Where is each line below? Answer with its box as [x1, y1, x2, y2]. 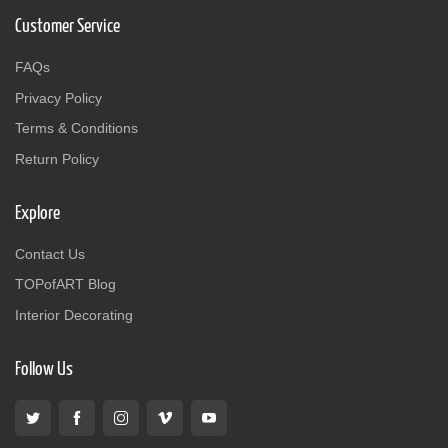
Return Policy [15, 150, 99, 167]
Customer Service [15, 17, 120, 37]
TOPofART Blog [15, 276, 116, 293]
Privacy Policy [15, 89, 102, 106]
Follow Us [15, 360, 73, 379]
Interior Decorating [15, 307, 133, 323]
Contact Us [15, 245, 85, 262]
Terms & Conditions [15, 120, 138, 137]
